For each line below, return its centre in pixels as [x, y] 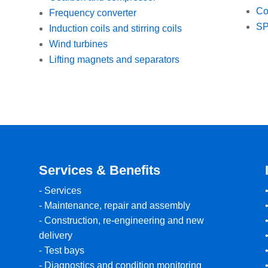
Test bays [64, 250]
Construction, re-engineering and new [124, 220]
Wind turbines [79, 44]
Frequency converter [93, 13]
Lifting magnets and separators [115, 59]
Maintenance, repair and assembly [117, 205]
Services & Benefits [99, 170]
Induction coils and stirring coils [116, 28]
